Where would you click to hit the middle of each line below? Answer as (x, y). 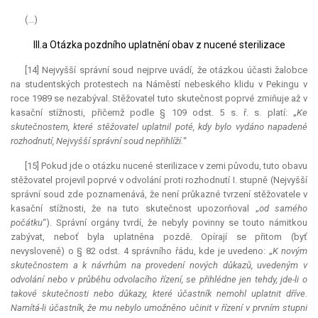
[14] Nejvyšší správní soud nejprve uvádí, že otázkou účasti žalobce (166, 70)
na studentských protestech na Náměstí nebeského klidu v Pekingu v (159, 84)
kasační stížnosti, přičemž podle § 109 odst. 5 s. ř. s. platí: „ (154, 113)
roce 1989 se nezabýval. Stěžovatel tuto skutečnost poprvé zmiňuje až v (159, 99)
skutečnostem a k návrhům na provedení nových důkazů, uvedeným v (159, 265)
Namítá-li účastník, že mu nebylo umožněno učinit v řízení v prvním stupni (159, 308)
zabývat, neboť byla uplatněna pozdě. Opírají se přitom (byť (159, 237)
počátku (27, 223)
